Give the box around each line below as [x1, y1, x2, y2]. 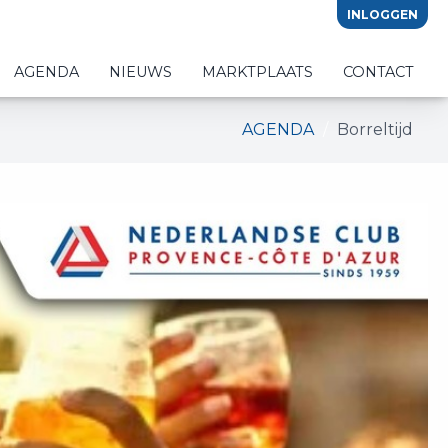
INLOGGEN [347, 7, 418, 22]
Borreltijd [337, 120, 413, 139]
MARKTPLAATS [201, 63, 313, 82]
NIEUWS [109, 63, 173, 82]
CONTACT [342, 63, 414, 82]
